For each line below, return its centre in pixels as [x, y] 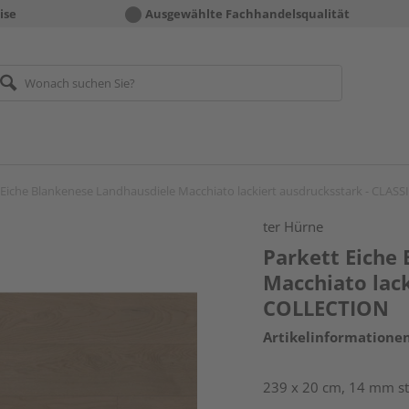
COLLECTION [326, 308]
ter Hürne [294, 226]
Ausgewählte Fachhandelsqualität [247, 14]
